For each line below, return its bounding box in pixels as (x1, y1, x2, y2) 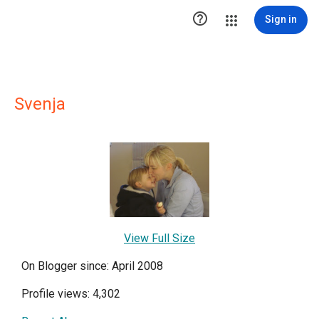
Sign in (265, 14, 297, 25)
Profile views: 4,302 (21, 287, 120, 300)
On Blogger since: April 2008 (21, 259, 163, 273)
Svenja (14, 94, 66, 114)
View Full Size (124, 231, 195, 245)
